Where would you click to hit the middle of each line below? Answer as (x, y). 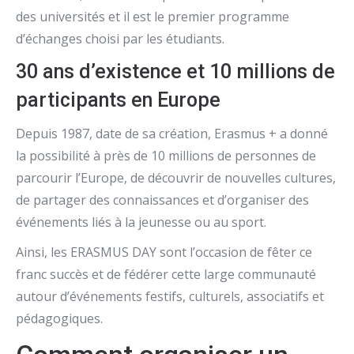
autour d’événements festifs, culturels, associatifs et (170, 296)
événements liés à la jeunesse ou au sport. (141, 222)
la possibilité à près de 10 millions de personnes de (166, 156)
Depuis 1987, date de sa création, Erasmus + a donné (172, 134)
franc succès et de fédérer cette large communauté (166, 274)
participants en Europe (118, 100)
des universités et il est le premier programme (153, 17)
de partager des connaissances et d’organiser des (162, 200)
